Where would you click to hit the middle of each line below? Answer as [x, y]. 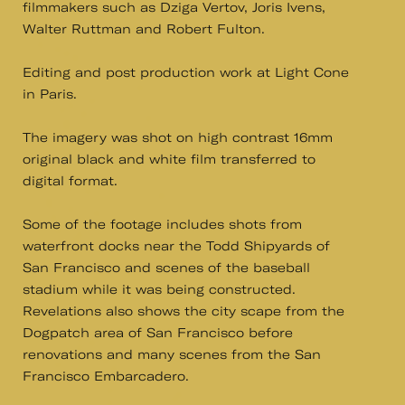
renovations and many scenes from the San [172, 354]
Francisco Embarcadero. [108, 376]
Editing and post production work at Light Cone [186, 72]
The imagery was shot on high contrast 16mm [178, 137]
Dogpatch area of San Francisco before [158, 333]
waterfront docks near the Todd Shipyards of [176, 246]
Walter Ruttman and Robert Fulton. [144, 29]
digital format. [70, 181]
